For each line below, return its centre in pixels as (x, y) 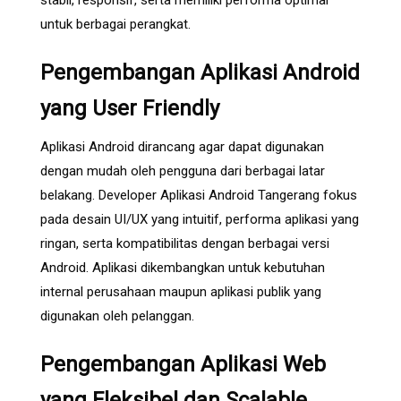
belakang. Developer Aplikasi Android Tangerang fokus (199, 195)
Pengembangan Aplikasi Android (200, 72)
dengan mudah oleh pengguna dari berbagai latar (183, 171)
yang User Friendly (130, 108)
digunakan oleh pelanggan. (117, 316)
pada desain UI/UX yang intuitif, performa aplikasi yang (200, 219)
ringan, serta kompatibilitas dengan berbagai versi (185, 243)
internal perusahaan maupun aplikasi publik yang (181, 291)
